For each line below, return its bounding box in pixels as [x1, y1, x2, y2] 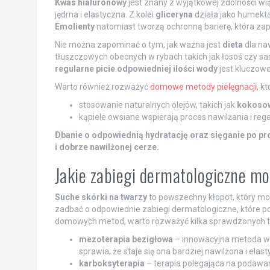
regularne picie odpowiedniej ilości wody [54, 63, 218, 74]
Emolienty [54, 21, 95, 31]
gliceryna [155, 9, 193, 19]
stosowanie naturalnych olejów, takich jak [78, 99, 237, 110]
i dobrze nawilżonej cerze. [54, 142, 159, 152]
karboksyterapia [78, 258, 145, 268]
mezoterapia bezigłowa [78, 234, 173, 244]
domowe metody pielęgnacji [149, 81, 257, 92]
